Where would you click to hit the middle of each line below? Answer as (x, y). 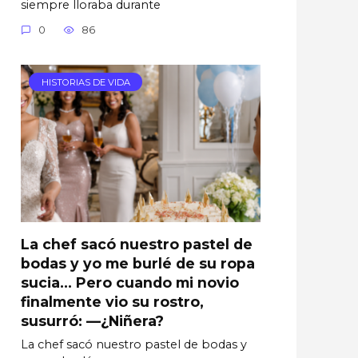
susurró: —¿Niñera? (92, 320)
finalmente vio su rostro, (112, 301)
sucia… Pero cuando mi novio (130, 282)
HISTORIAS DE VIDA (86, 82)
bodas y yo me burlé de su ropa (138, 263)
